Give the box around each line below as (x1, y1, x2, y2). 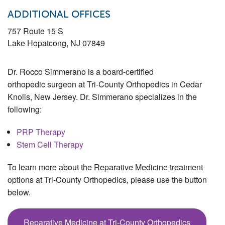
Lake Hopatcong (8, 37, 66, 49)
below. (8, 186, 33, 198)
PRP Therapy (16, 126, 65, 138)
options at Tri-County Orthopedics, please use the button (8, 174, 207, 186)
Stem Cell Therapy (16, 139, 83, 151)
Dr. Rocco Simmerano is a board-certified (8, 66, 154, 78)
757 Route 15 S (8, 25, 63, 37)
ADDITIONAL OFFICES (8, 8, 110, 21)
